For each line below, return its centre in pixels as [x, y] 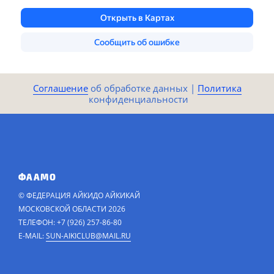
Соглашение [60, 88]
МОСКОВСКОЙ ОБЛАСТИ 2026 [72, 209]
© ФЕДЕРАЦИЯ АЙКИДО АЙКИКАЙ [79, 195]
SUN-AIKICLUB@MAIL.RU [88, 235]
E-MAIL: [32, 235]
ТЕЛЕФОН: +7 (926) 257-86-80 [70, 222]
